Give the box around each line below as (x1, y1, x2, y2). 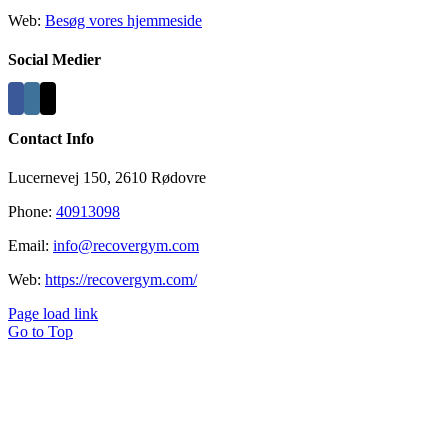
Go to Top (8, 322, 73, 340)
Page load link (8, 304, 98, 322)
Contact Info (8, 129, 94, 147)
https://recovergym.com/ (45, 270, 197, 288)
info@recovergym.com (53, 236, 199, 254)
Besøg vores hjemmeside (45, 11, 202, 29)
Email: (8, 236, 53, 254)
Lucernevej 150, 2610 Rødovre (8, 168, 206, 186)
